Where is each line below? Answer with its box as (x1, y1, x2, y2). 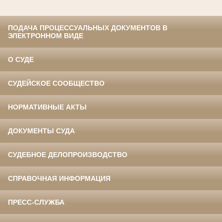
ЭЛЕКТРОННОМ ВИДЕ (8, 31, 83, 40)
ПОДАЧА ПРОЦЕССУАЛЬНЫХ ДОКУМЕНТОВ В (8, 23, 167, 32)
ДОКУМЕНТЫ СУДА (8, 126, 75, 135)
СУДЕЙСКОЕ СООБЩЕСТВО (8, 79, 105, 87)
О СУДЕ (8, 55, 34, 63)
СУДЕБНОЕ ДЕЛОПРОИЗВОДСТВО (8, 150, 127, 159)
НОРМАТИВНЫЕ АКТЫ (8, 103, 87, 111)
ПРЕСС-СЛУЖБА (8, 198, 64, 206)
